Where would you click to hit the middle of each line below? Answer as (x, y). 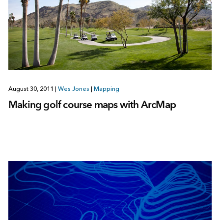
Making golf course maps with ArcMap (92, 104)
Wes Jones (73, 89)
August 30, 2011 (31, 89)
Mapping (106, 89)
